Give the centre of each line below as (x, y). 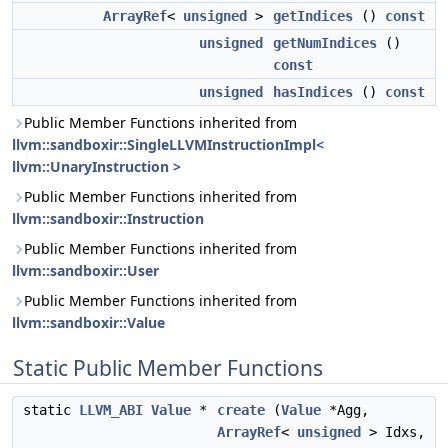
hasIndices (313, 92)
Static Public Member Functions (168, 368)
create (241, 410)
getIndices (313, 16)
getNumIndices (325, 43)
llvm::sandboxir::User (85, 270)
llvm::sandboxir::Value (88, 322)
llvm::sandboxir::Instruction (108, 218)
